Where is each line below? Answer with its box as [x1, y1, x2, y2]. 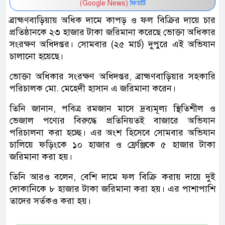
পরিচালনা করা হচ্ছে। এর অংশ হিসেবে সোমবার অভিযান [10, 127, 215, 138]
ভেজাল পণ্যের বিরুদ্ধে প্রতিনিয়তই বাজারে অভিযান [10, 115, 215, 126]
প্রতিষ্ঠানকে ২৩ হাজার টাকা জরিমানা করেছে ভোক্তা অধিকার [10, 27, 215, 38]
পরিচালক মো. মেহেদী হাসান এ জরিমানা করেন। [10, 83, 176, 94]
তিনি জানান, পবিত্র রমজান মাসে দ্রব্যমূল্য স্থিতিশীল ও [10, 103, 215, 114]
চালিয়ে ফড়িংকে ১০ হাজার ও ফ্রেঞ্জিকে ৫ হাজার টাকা [10, 139, 215, 150]
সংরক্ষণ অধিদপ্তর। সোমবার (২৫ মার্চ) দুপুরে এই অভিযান [10, 39, 215, 50]
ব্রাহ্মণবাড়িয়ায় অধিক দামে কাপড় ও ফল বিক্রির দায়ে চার [10, 15, 215, 26]
